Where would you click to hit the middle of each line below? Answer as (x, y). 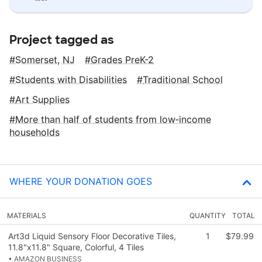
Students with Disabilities (71, 79)
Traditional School (183, 79)
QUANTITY (208, 215)
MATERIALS (27, 215)
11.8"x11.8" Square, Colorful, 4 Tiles (76, 247)
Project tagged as (62, 39)
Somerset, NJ (45, 59)
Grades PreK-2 (122, 59)
